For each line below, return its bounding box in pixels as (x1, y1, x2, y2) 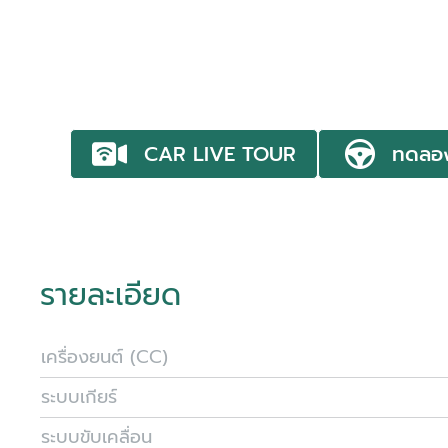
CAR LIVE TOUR (144, 139, 297, 169)
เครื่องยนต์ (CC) (41, 343, 168, 371)
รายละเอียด (40, 272, 181, 318)
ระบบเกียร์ (41, 383, 117, 411)
